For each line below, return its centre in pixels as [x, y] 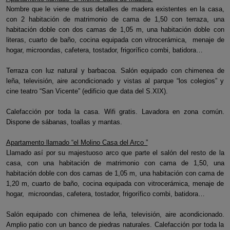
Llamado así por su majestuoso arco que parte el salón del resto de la [115, 153]
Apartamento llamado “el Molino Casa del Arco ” [77, 142]
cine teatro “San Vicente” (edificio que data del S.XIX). [87, 91]
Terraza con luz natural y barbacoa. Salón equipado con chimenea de [115, 71]
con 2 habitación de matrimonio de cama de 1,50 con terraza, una [115, 19]
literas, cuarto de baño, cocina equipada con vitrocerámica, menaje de [115, 40]
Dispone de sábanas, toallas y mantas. [64, 122]
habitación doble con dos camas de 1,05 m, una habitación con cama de [115, 173]
